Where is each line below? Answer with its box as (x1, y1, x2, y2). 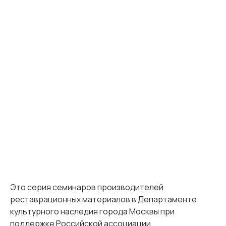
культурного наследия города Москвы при (10, 206, 175, 217)
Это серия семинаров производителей (10, 182, 163, 193)
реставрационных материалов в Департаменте (10, 194, 197, 205)
